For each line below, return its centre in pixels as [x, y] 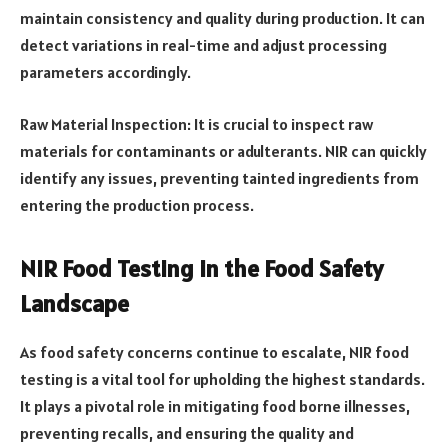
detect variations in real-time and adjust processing [203, 45]
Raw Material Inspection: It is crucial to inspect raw [196, 123]
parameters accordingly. [105, 72]
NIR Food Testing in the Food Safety [201, 268]
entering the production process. [137, 204]
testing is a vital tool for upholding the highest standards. [222, 378]
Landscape [74, 303]
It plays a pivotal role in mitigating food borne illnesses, [215, 405]
